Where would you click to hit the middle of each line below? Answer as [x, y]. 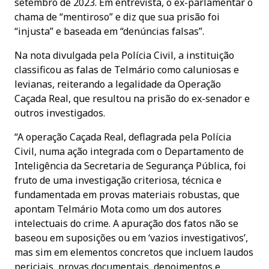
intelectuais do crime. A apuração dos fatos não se [126, 223]
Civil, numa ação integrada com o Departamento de [129, 151]
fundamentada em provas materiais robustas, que [127, 194]
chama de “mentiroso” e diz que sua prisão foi [117, 17]
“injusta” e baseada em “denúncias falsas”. [109, 31]
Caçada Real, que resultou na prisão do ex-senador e [132, 98]
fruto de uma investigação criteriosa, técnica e [118, 180]
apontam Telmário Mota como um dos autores [118, 209]
